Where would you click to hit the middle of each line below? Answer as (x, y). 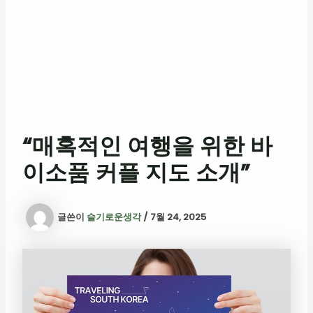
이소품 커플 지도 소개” (136, 172)
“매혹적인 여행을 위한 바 (147, 146)
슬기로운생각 (115, 217)
